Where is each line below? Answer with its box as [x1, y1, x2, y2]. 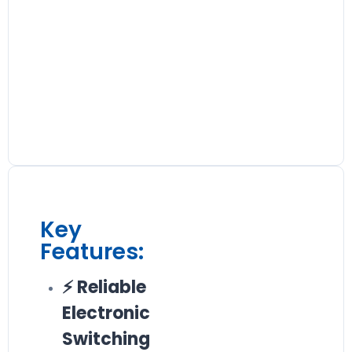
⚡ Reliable [62, 275, 146, 299]
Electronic [62, 301, 150, 325]
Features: [40, 236, 144, 267]
